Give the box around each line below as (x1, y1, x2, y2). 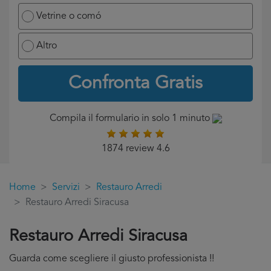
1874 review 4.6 (101, 144, 170, 154)
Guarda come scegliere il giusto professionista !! (9, 254, 214, 264)
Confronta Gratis (68, 74, 203, 93)
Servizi (52, 183, 80, 192)
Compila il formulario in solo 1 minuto (49, 114, 212, 123)
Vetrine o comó (36, 11, 101, 21)
